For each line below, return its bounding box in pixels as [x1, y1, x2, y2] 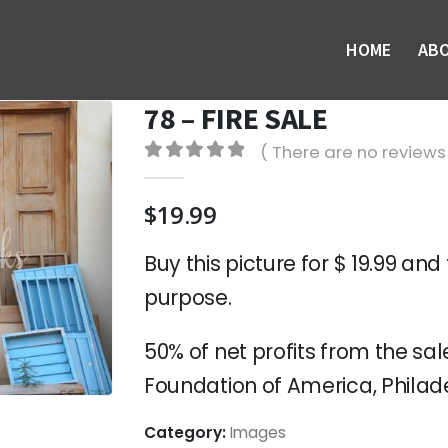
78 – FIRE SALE [144, 99, 328, 137]
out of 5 [157, 165, 265, 183]
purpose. [144, 282, 232, 312]
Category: [144, 421, 230, 443]
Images [230, 421, 286, 443]
